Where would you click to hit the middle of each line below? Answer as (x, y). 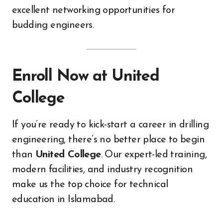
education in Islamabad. (63, 199)
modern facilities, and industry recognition (103, 169)
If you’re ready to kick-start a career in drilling (110, 125)
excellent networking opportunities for (94, 10)
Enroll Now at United (86, 76)
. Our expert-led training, (154, 155)
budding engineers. (53, 25)
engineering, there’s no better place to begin (108, 140)
